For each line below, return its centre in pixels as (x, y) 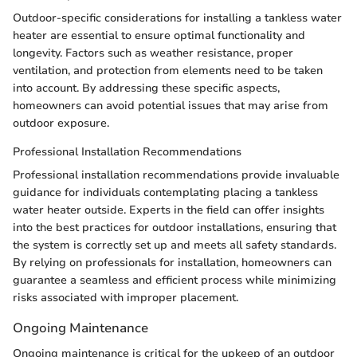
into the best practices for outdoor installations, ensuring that (175, 228)
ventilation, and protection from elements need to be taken (168, 71)
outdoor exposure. (61, 124)
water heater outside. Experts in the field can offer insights (169, 210)
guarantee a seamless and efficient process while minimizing (175, 280)
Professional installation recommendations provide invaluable (176, 175)
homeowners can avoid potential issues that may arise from (171, 106)
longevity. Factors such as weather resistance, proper (153, 53)
